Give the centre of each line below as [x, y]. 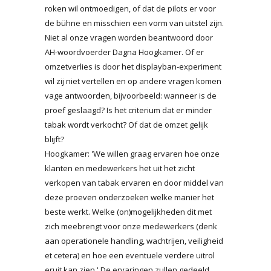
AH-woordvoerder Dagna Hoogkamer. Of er [124, 52]
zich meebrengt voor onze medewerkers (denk [131, 226]
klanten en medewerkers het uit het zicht [120, 168]
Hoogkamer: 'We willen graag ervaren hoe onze [132, 153]
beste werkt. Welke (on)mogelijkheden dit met [128, 211]
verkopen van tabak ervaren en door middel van [134, 182]
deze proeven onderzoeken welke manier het [129, 197]
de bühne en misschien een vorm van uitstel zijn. [134, 23]
